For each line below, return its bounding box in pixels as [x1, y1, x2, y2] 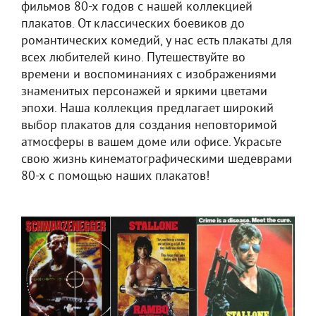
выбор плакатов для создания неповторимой [21, 118, 277, 134]
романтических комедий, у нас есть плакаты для [21, 33, 292, 49]
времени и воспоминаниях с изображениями [21, 67, 276, 83]
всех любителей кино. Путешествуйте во [21, 50, 245, 66]
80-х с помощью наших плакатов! [21, 169, 209, 185]
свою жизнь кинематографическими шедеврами [21, 152, 292, 168]
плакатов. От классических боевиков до [21, 16, 245, 32]
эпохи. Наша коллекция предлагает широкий [21, 101, 274, 117]
